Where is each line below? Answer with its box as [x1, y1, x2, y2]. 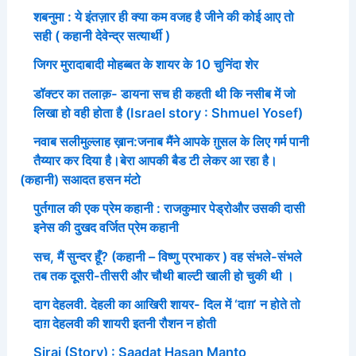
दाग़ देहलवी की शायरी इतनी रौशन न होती [33, 315, 216, 331]
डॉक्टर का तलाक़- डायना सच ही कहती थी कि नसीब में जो [33, 85, 296, 102]
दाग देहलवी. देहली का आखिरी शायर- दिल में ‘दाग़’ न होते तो [33, 296, 300, 312]
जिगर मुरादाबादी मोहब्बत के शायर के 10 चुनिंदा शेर [33, 56, 258, 73]
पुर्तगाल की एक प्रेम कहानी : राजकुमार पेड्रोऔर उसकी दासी [33, 200, 305, 217]
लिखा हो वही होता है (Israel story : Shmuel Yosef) [33, 104, 303, 121]
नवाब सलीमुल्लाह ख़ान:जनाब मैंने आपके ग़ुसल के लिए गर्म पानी [33, 133, 309, 149]
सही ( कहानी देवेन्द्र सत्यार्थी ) [33, 28, 170, 44]
